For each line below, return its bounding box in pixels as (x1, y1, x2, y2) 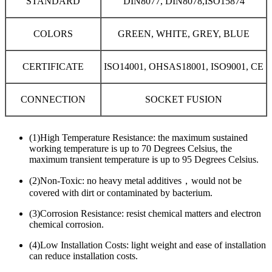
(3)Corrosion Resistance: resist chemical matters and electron (29, 208, 261, 219)
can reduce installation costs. (29, 251, 138, 261)
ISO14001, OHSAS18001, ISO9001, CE (104, 61, 263, 72)
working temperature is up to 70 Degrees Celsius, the (29, 143, 232, 154)
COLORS (33, 29, 73, 39)
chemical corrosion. (29, 219, 104, 229)
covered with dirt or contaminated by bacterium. (29, 188, 212, 198)
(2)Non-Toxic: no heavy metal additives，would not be (29, 175, 242, 186)
